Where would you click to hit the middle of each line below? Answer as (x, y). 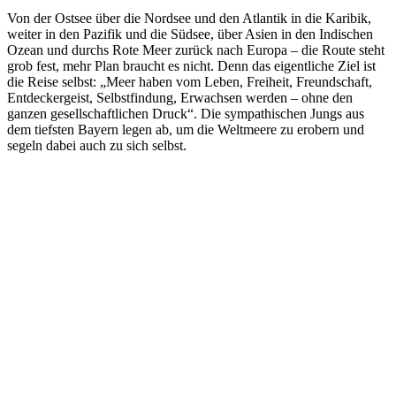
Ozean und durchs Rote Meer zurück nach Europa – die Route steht (196, 49)
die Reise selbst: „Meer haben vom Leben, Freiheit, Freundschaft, (190, 81)
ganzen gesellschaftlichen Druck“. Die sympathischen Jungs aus (186, 113)
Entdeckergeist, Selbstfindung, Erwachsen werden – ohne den (180, 97)
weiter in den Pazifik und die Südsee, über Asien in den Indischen (190, 34)
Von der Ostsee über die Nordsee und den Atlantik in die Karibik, (189, 18)
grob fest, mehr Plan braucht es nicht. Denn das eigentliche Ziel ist (191, 65)
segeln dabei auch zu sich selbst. (97, 145)
